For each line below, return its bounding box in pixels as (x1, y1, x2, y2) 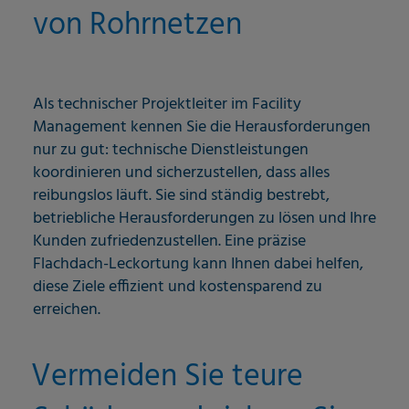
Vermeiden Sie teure (31, 352, 303, 404)
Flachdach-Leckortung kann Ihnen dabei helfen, (33, 251, 363, 278)
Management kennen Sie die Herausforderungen (33, 114, 371, 142)
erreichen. (33, 297, 100, 324)
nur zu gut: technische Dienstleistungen (33, 137, 309, 164)
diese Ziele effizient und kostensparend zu (33, 274, 322, 301)
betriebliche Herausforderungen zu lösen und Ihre (33, 205, 376, 233)
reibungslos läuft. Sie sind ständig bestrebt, (33, 183, 330, 210)
